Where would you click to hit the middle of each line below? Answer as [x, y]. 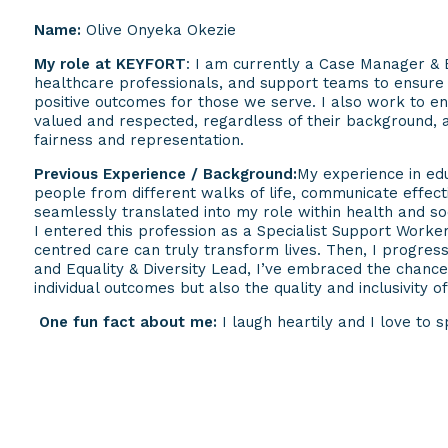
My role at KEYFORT [110, 64]
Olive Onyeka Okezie [158, 30]
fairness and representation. [139, 140]
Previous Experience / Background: [165, 174]
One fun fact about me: [128, 322]
